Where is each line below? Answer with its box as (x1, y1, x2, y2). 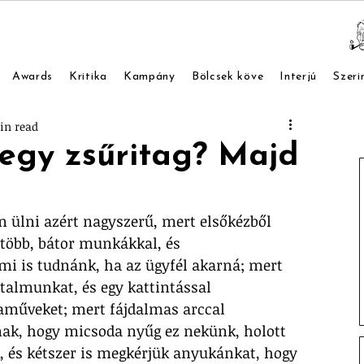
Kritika (69, 71, 107, 83)
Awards (11, 71, 54, 83)
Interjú (279, 71, 318, 83)
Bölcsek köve (191, 71, 264, 83)
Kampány (123, 71, 175, 83)
